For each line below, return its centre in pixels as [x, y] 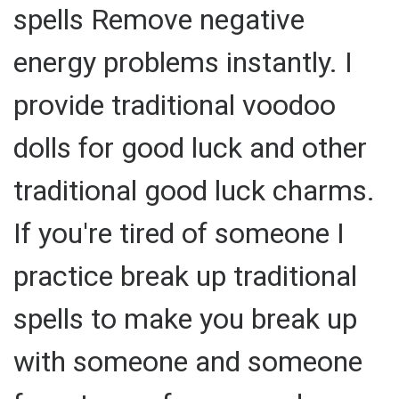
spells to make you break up [185, 318]
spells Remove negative [159, 19]
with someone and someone [188, 361]
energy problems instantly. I [183, 62]
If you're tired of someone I [179, 233]
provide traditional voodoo [175, 105]
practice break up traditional [185, 276]
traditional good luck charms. [194, 190]
